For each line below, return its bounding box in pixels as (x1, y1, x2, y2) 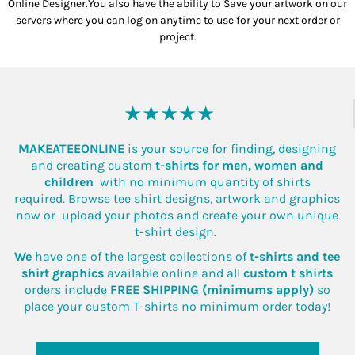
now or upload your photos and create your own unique (16, 207, 339, 223)
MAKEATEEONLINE (18, 140, 128, 156)
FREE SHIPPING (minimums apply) (109, 281, 314, 297)
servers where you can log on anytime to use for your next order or (15, 13, 340, 27)
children (44, 174, 94, 189)
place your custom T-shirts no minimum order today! (24, 298, 331, 314)
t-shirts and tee (250, 248, 341, 264)
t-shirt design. (135, 223, 220, 239)
